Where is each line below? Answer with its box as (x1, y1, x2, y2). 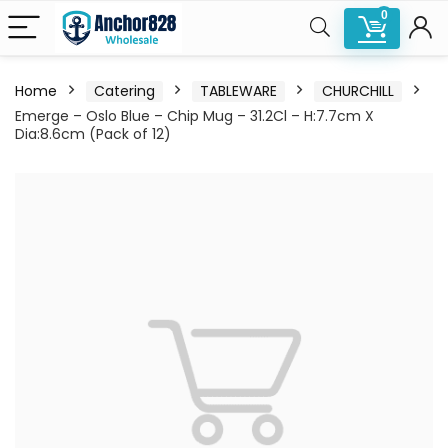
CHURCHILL (322, 81, 394, 101)
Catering (94, 81, 155, 101)
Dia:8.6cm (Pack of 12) (15, 124, 171, 144)
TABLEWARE (200, 81, 277, 101)
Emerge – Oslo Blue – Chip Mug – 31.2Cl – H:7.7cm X (15, 106, 374, 126)
